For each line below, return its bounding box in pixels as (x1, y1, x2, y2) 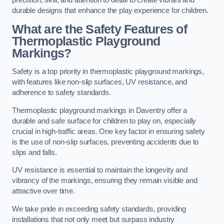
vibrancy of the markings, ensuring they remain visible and (12, 176, 197, 185)
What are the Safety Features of (12, 22, 187, 36)
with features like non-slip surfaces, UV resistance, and (12, 78, 187, 86)
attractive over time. (12, 187, 75, 195)
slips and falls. (12, 148, 57, 156)
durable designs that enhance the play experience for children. (12, 6, 208, 14)
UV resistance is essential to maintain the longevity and (12, 166, 187, 174)
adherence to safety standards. (12, 88, 111, 97)
